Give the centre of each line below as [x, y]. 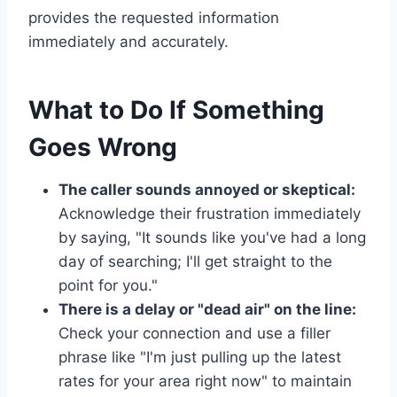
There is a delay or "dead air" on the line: [207, 310]
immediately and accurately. [128, 42]
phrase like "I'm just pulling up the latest [200, 358]
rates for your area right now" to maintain [205, 381]
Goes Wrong [103, 148]
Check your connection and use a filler [195, 334]
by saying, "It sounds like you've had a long [212, 238]
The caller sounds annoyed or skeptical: [207, 190]
